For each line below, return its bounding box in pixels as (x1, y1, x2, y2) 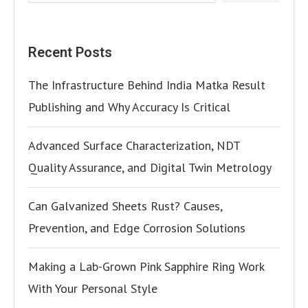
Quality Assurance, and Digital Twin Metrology (28, 159, 272, 175)
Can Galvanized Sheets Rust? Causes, (28, 198, 222, 214)
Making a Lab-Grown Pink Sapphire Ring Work (28, 258, 264, 274)
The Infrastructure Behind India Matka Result (28, 77, 265, 93)
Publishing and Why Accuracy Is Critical (28, 99, 230, 115)
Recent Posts (28, 44, 112, 60)
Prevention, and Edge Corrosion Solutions (28, 220, 245, 236)
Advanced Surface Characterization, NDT (28, 137, 240, 153)
